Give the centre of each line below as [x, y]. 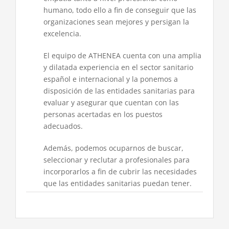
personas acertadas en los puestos [103, 114]
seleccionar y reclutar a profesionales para [116, 159]
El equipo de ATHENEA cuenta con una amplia [122, 55]
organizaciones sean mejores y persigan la [116, 21]
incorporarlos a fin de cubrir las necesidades [120, 171]
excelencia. [62, 33]
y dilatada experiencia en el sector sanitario [118, 67]
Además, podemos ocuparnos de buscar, [113, 148]
